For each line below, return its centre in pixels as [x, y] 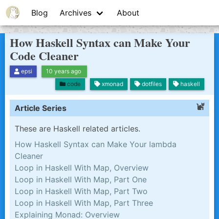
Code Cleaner [44, 55]
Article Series [41, 108]
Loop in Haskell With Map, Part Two [81, 191]
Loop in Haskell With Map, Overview [82, 167]
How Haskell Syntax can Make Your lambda [96, 144]
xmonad [112, 84]
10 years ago [64, 71]
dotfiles [151, 84]
